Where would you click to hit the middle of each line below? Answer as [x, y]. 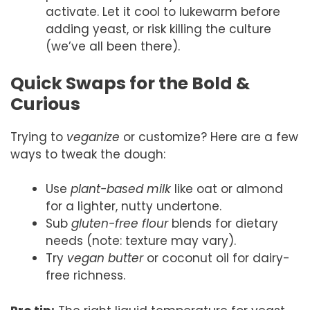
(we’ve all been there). [113, 47]
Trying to [38, 137]
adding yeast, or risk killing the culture [158, 29]
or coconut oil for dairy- [217, 258]
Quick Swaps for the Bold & [130, 83]
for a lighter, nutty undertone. [134, 207]
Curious [45, 104]
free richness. [85, 276]
